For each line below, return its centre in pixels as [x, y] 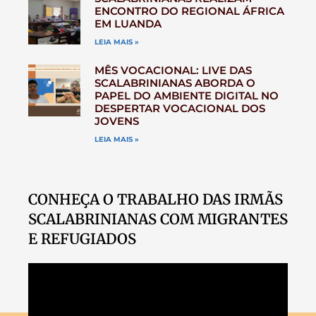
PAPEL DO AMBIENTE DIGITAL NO [186, 96]
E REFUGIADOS [82, 239]
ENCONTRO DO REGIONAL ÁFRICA [189, 11]
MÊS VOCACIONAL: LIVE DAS [173, 71]
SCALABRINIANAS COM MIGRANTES [158, 220]
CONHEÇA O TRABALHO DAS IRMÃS [156, 200]
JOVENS [116, 121]
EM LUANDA [128, 24]
